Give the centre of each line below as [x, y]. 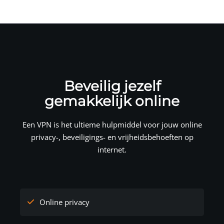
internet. [112, 149]
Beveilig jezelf [112, 86]
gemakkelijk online [112, 101]
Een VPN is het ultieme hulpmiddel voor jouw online [112, 124]
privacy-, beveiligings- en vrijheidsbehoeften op [112, 137]
